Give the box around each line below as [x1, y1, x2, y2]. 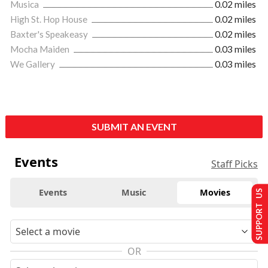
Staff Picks [211, 157, 258, 170]
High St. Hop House [10, 14, 89, 25]
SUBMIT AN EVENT [91, 121, 177, 132]
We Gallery [10, 59, 57, 69]
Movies [199, 187, 230, 198]
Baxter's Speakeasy [10, 29, 90, 39]
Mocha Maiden [10, 44, 71, 54]
